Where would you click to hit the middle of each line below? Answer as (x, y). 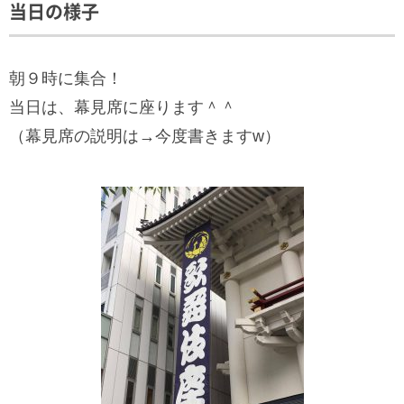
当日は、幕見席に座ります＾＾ (123, 107)
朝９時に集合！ (66, 78)
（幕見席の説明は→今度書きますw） (145, 136)
